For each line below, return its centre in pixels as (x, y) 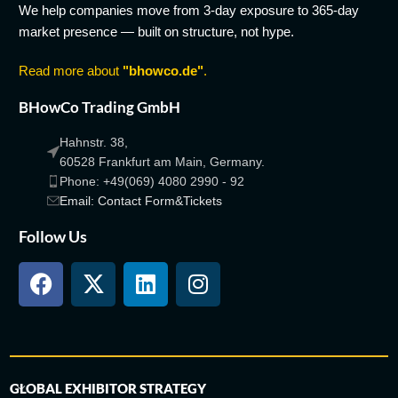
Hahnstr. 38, (94, 142)
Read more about (71, 70)
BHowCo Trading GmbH (100, 107)
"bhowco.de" (163, 70)
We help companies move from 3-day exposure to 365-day (189, 10)
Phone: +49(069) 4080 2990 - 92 (152, 181)
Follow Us (53, 236)
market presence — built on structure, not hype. (157, 31)
